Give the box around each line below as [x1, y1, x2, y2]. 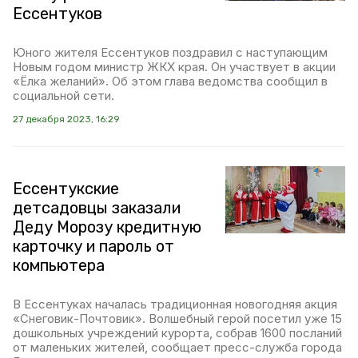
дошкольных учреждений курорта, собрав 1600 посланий [13, 324, 342, 340]
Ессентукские [13, 178, 119, 198]
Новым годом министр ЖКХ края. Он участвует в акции [13, 58, 336, 74]
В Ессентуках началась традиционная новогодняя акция [13, 296, 337, 312]
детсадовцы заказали [13, 197, 181, 217]
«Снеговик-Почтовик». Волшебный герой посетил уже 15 [13, 310, 342, 326]
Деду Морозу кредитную [13, 217, 201, 237]
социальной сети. [13, 87, 114, 103]
